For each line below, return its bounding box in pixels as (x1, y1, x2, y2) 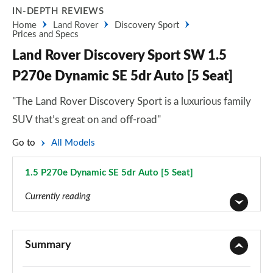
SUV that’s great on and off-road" (12, 115, 161, 125)
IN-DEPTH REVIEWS (12, 7, 104, 16)
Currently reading (25, 192, 90, 201)
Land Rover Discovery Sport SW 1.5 (12, 49, 227, 62)
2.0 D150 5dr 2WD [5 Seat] (23, 221, 138, 230)
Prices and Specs (12, 30, 79, 39)
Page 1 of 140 (23, 233, 81, 242)
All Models (51, 138, 95, 147)
